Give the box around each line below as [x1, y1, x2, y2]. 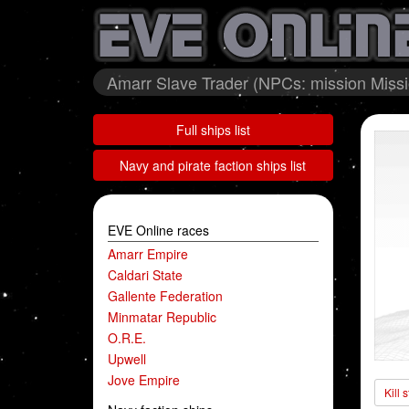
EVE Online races [108, 221, 209, 239]
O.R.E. [108, 329, 146, 347]
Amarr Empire [108, 245, 188, 263]
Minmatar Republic [108, 308, 216, 326]
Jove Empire [108, 371, 180, 389]
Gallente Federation [108, 287, 223, 305]
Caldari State [108, 266, 183, 284]
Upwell [108, 350, 146, 368]
